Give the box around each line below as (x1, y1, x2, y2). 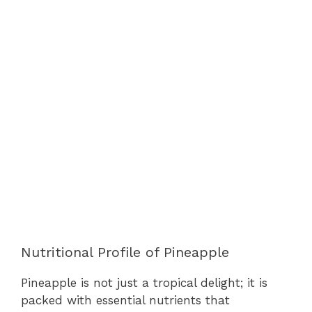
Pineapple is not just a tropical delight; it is (21, 276, 267, 290)
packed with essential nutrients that (21, 293, 230, 307)
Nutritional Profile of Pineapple (21, 244, 229, 260)
